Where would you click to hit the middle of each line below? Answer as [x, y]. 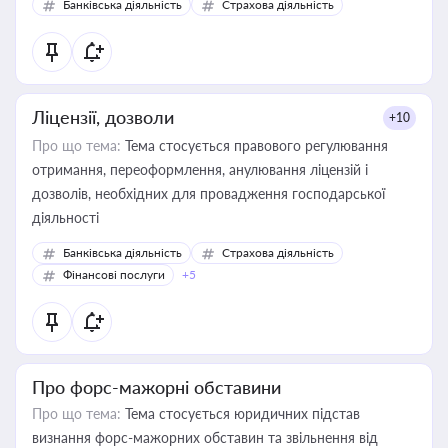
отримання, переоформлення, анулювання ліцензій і [200, 169]
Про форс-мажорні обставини [156, 387]
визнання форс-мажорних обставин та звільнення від [205, 437]
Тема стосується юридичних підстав [240, 413]
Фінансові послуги [114, 274]
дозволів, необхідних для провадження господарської [208, 193]
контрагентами [81, 17]
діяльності [65, 217]
